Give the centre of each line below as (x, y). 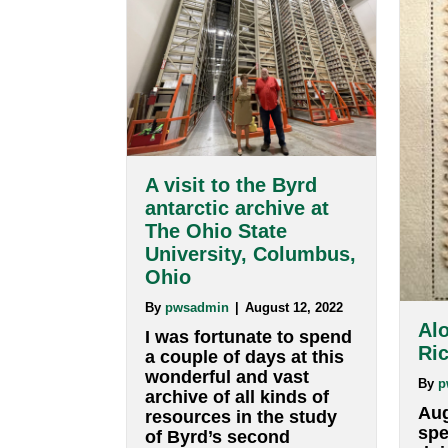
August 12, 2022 (323, 427)
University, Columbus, (275, 368)
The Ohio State (237, 342)
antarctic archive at (260, 317)
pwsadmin (216, 427)
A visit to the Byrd (254, 292)
